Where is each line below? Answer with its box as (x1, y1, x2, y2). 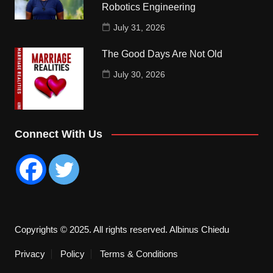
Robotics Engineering (102, 1, 196, 12)
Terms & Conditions (99, 248, 178, 259)
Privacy (14, 248, 45, 259)
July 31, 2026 (113, 22, 166, 32)
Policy (60, 248, 85, 259)
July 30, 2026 (113, 69, 166, 79)
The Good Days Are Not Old (102, 48, 223, 59)
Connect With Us (14, 127, 102, 140)
